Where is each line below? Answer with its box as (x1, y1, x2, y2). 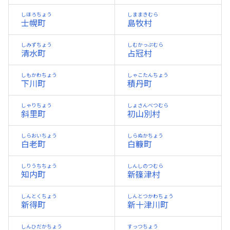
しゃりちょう (21, 102, 52, 108)
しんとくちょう (21, 193, 57, 199)
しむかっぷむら (127, 42, 163, 48)
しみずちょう (21, 42, 52, 48)
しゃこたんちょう (127, 72, 168, 78)
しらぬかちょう (127, 132, 163, 139)
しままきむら (127, 11, 158, 17)
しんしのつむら (127, 163, 163, 169)
